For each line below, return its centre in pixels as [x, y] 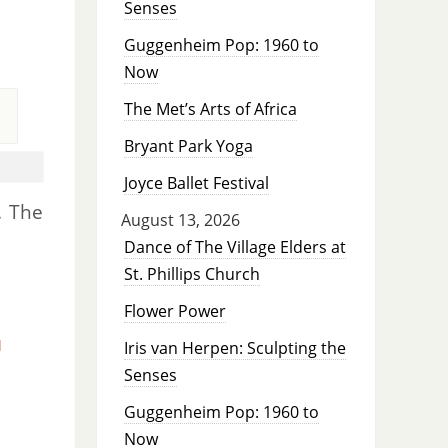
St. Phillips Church [191, 274]
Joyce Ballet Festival [196, 183]
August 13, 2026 [180, 220]
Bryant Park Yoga [188, 146]
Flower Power [174, 311]
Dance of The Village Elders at [234, 247]
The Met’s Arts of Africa [210, 109]
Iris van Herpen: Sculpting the [234, 348]
